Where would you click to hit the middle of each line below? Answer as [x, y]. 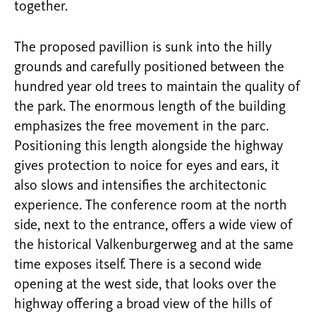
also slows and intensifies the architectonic [140, 186]
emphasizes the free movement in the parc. [141, 127]
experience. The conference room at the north [151, 206]
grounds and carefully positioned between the [149, 67]
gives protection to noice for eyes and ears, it [147, 166]
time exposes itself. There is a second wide [138, 265]
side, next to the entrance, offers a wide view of [153, 225]
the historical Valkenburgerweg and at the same [154, 245]
